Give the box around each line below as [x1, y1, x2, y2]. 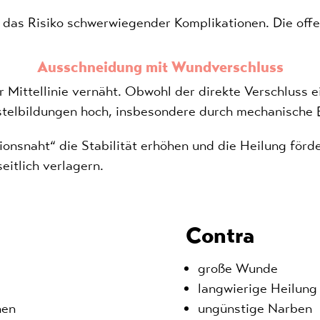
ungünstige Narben [198, 299, 313, 317]
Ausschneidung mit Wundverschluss [36, 56, 284, 76]
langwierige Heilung [198, 279, 318, 297]
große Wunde [198, 259, 282, 277]
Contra [186, 220, 255, 249]
